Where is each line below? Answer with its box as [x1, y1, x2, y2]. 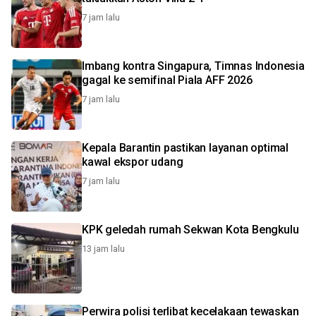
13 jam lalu [82, 243, 125, 254]
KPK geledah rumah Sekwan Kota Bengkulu [82, 223, 299, 236]
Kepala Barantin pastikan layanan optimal [82, 141, 288, 154]
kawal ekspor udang [82, 155, 183, 169]
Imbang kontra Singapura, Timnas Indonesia [82, 59, 305, 73]
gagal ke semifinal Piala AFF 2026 [82, 73, 253, 87]
